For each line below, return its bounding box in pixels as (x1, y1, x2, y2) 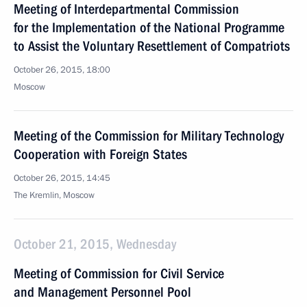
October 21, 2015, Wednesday (14, 236, 176, 252)
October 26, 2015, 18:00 (14, 64, 110, 76)
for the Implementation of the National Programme (14, 19, 284, 36)
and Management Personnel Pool (14, 284, 191, 300)
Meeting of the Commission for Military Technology (14, 127, 284, 144)
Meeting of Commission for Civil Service (14, 265, 224, 282)
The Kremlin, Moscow (14, 189, 95, 201)
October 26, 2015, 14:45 (14, 172, 110, 184)
